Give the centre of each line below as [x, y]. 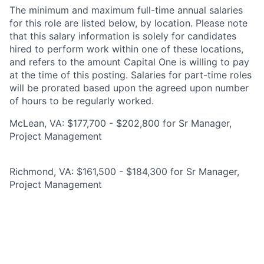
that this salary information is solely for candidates [123, 36]
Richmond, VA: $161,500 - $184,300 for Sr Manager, [124, 171]
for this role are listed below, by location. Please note [128, 23]
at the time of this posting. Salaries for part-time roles [131, 75]
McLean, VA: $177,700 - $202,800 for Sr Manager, [121, 123]
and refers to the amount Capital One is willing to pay [129, 62]
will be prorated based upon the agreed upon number [129, 88]
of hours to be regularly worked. [82, 101]
